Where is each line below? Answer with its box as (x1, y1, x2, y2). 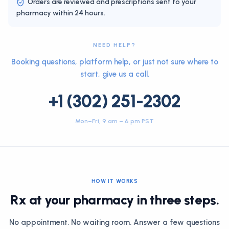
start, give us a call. (80, 70, 149, 79)
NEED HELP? (93, 42, 136, 49)
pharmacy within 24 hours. (16, 9, 105, 17)
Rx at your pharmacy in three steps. (10, 192, 219, 208)
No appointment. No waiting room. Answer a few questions (9, 218, 220, 227)
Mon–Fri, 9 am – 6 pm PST (75, 118, 154, 125)
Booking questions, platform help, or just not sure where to (11, 57, 218, 66)
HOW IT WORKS (91, 178, 138, 185)
